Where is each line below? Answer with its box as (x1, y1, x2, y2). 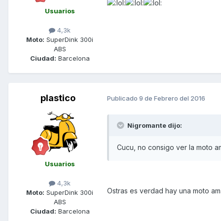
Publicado (107, 94, 139, 103)
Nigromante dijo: (126, 121, 182, 129)
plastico (40, 92, 75, 103)
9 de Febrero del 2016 (139, 94, 205, 103)
